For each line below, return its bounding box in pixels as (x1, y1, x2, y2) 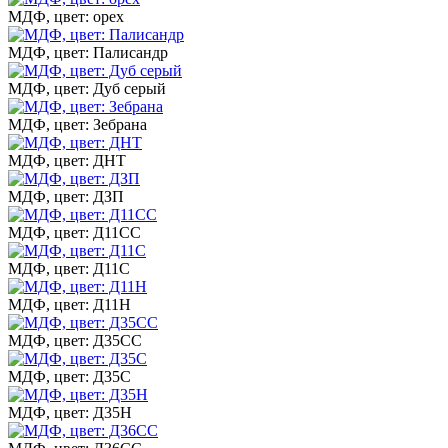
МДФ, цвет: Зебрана (8, 115, 147, 133)
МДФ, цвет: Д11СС (8, 223, 141, 241)
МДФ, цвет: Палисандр (8, 43, 168, 61)
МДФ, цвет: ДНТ (8, 151, 126, 169)
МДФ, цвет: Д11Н (8, 295, 131, 313)
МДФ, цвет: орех (8, 7, 124, 25)
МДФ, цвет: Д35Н (8, 403, 132, 421)
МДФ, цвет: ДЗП (8, 187, 124, 205)
